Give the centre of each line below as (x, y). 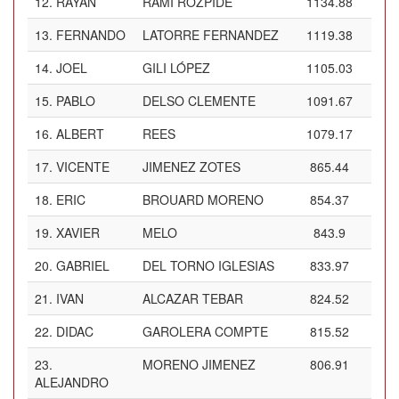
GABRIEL (83, 265)
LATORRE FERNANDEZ (211, 35)
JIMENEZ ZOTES (191, 167)
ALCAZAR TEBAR (193, 298)
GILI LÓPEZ (176, 68)
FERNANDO (91, 35)
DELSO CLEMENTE (199, 101)
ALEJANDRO (72, 382)
